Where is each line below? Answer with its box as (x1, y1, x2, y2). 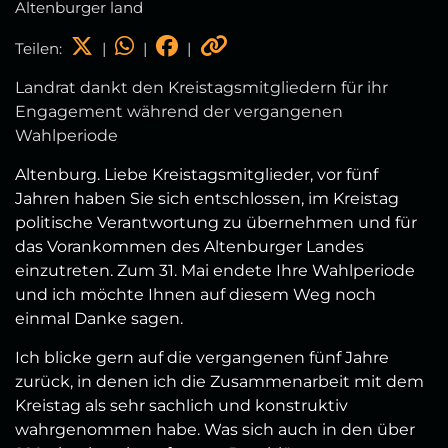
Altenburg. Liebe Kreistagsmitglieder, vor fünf (15, 164, 378, 184)
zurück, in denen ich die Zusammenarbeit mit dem (15, 371, 424, 391)
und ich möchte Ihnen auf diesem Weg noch (15, 284, 376, 304)
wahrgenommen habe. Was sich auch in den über (15, 419, 415, 439)
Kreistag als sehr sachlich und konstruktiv (15, 395, 348, 415)
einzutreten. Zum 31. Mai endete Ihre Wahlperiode (15, 260, 415, 280)
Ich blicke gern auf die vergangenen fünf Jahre (15, 347, 389, 367)
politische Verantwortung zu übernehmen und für (15, 212, 417, 232)
